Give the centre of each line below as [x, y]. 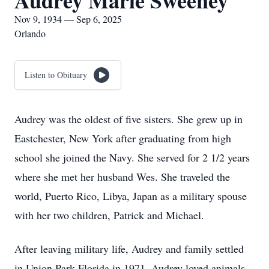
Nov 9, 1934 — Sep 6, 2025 [68, 19]
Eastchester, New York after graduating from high [123, 138]
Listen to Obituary [56, 75]
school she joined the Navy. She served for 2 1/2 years [132, 157]
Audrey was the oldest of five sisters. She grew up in [128, 119]
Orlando [30, 33]
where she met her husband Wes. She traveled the [122, 177]
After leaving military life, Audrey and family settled [129, 249]
